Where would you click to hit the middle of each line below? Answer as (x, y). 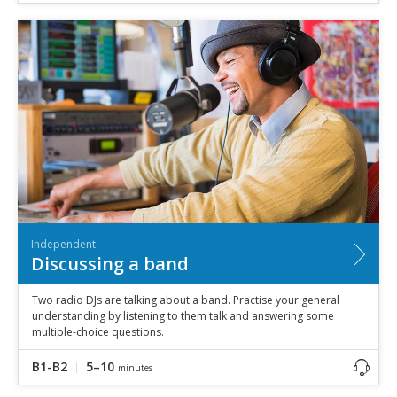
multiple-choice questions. (98, 331)
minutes (135, 367)
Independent (63, 244)
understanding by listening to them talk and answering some (183, 315)
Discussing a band (110, 263)
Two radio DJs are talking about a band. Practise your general (186, 300)
